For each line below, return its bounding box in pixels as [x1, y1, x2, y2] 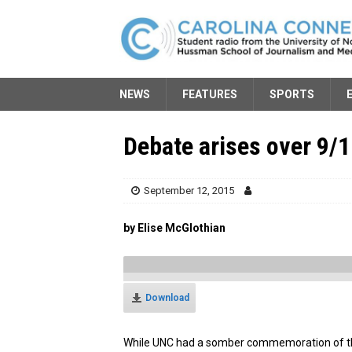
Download [145, 291, 189, 303]
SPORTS [269, 87, 314, 101]
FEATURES [182, 87, 237, 101]
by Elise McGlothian [123, 221, 225, 234]
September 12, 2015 [144, 184, 234, 196]
